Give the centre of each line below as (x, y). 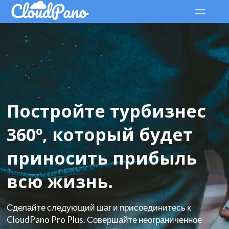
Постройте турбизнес (107, 111)
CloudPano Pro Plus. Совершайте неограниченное (105, 220)
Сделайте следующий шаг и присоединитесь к (99, 208)
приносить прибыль (102, 158)
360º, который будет (100, 135)
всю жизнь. (60, 182)
